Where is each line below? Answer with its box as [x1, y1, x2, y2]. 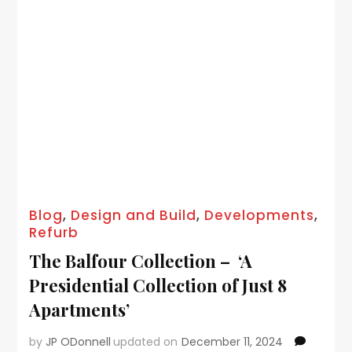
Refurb [29, 222, 79, 242]
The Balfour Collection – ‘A [29, 248, 253, 273]
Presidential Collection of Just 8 [29, 273, 288, 297]
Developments [204, 205, 315, 225]
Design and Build [71, 205, 197, 225]
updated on [113, 333, 178, 350]
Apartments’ [29, 297, 130, 321]
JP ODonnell [46, 333, 112, 350]
